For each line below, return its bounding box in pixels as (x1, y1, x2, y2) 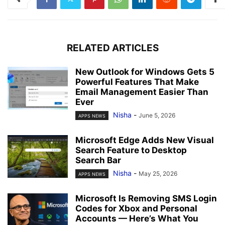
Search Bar (75, 155, 121, 165)
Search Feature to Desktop (75, 145, 187, 155)
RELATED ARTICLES (66, 42, 159, 54)
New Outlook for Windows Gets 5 (75, 66, 214, 77)
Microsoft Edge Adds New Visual (75, 135, 214, 145)
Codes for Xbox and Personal (75, 203, 197, 214)
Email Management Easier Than (75, 86, 208, 97)
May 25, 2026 (139, 169, 177, 177)
